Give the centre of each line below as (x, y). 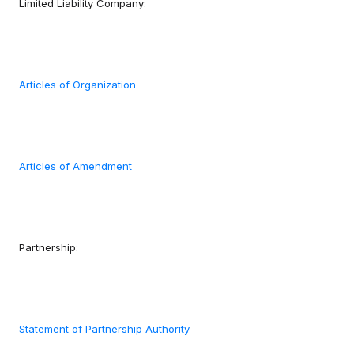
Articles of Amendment (75, 166)
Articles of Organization (77, 85)
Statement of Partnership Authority (104, 329)
